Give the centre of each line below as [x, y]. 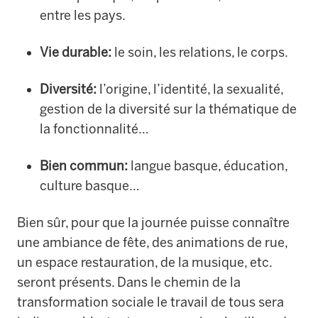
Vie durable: [76, 52]
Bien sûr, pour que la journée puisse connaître [153, 223]
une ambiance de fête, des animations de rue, [152, 242]
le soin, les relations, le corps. [200, 52]
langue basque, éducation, [208, 166]
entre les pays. [83, 15]
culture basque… [90, 186]
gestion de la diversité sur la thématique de [168, 109]
